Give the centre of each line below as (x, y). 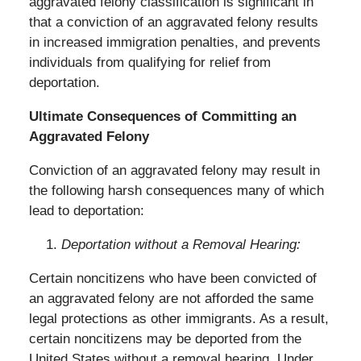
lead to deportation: (86, 211)
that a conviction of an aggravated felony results (173, 23)
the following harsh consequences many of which (176, 191)
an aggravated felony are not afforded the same (171, 299)
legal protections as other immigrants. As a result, (178, 319)
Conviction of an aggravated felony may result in (174, 171)
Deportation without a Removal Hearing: (180, 245)
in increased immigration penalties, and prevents (174, 43)
